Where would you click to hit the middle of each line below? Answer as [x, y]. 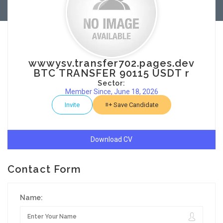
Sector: [111, 83]
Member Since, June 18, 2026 [111, 92]
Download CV [111, 139]
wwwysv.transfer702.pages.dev [111, 63]
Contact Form [45, 169]
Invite [72, 105]
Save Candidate [135, 105]
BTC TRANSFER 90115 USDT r [111, 73]
